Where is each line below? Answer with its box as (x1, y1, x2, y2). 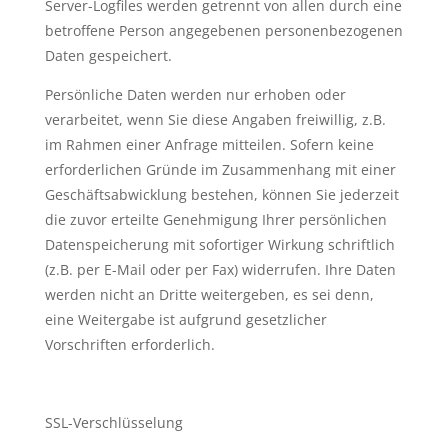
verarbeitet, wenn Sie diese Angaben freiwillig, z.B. (44, 110, 386, 129)
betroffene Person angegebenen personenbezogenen (44, 21, 403, 40)
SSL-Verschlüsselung (44, 413, 183, 432)
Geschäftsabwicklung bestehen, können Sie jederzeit (44, 185, 399, 204)
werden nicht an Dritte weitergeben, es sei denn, (44, 285, 374, 304)
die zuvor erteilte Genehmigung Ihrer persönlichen (44, 210, 387, 229)
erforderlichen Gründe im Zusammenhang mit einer (44, 160, 396, 179)
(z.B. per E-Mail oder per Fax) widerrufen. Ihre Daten (44, 260, 396, 279)
